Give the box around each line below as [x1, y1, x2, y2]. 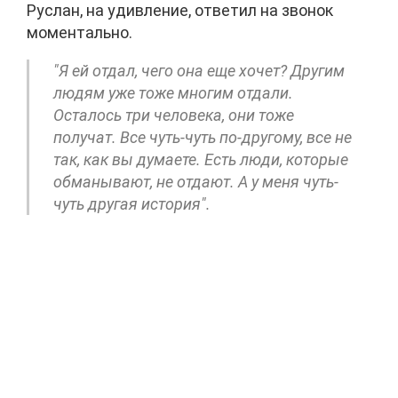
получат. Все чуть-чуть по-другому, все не [53, 127, 352, 147]
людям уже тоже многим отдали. [53, 83, 293, 102]
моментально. [27, 22, 132, 42]
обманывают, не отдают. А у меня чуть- [53, 171, 338, 191]
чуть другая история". [53, 194, 211, 213]
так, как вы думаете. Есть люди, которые [53, 149, 348, 169]
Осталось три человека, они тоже [53, 105, 294, 124]
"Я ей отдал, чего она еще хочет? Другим [53, 60, 345, 80]
